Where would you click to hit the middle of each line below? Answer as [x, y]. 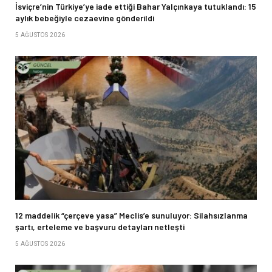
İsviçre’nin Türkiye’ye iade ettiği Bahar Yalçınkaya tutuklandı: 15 [136, 7]
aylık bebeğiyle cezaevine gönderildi [85, 18]
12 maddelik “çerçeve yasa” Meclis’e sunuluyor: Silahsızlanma [131, 216]
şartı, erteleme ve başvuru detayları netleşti [100, 227]
